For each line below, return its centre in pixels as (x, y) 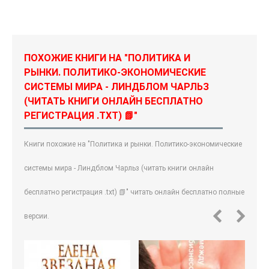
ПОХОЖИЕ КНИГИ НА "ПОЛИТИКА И (107, 58)
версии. (37, 216)
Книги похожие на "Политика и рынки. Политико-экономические (133, 144)
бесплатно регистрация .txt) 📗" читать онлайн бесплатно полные (134, 192)
